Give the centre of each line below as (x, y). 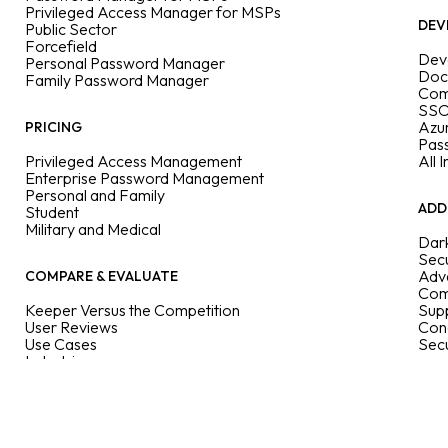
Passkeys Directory (91, 429)
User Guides (67, 412)
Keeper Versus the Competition (132, 310)
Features (56, 378)
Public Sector (71, 29)
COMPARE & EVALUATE (101, 276)
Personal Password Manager (125, 63)
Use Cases (61, 344)
